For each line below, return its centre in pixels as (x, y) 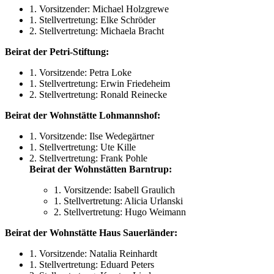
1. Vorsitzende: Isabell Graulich (114, 190)
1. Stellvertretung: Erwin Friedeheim (100, 84)
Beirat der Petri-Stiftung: (57, 52)
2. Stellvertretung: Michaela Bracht (97, 31)
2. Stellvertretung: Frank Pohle (88, 158)
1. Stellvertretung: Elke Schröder (92, 20)
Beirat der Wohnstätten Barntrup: (101, 169)
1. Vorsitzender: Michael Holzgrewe (99, 9)
